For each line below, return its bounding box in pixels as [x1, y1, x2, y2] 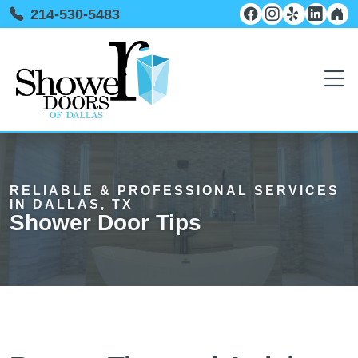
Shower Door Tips [10, 209, 201, 235]
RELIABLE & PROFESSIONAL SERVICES [10, 183, 340, 197]
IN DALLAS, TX [10, 197, 133, 211]
